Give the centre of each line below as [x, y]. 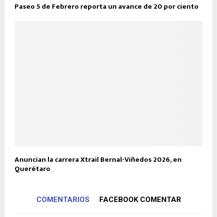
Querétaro [32, 169]
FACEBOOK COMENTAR [140, 199]
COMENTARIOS [63, 199]
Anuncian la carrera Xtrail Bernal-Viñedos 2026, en [98, 159]
